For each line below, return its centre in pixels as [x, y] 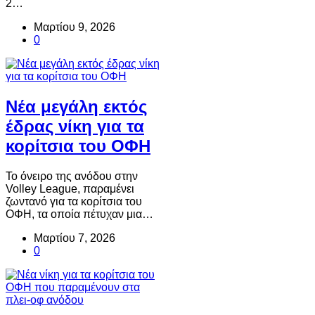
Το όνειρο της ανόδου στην [72, 176]
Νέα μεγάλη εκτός [76, 106]
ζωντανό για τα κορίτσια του [74, 201]
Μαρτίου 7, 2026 [75, 238]
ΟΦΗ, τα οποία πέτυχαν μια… [79, 214]
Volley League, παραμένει [70, 188]
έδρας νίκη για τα [75, 126]
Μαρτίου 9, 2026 [75, 27]
